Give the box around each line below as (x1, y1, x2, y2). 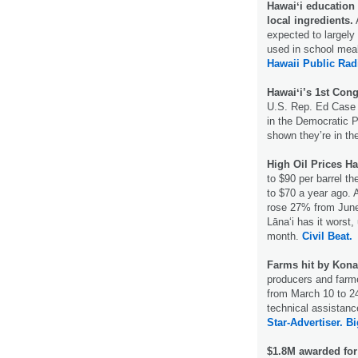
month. (267, 229, 302, 242)
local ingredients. (267, 14, 353, 26)
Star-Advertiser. (267, 316, 343, 328)
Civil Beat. (302, 229, 352, 242)
